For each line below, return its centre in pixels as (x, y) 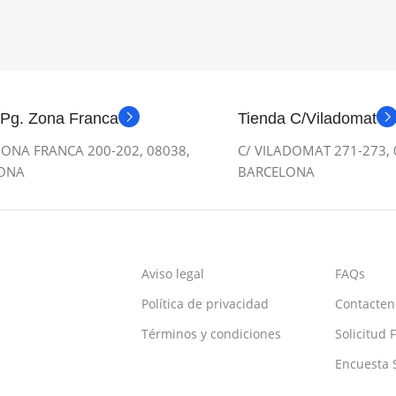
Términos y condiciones (211, 334)
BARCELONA (276, 171)
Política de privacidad (205, 304)
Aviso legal (172, 274)
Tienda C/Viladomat (307, 118)
